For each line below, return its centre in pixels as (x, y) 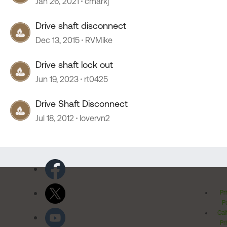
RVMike (99, 40)
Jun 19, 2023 (57, 79)
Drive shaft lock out (74, 65)
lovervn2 (95, 118)
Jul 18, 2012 (55, 118)
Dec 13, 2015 (58, 40)
